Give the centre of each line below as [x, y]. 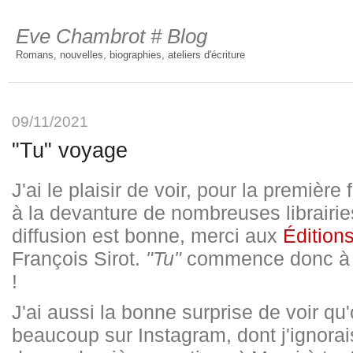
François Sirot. [79, 258]
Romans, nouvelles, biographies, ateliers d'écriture [130, 55]
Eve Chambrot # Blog [111, 36]
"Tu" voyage [70, 150]
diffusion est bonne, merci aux [147, 236]
